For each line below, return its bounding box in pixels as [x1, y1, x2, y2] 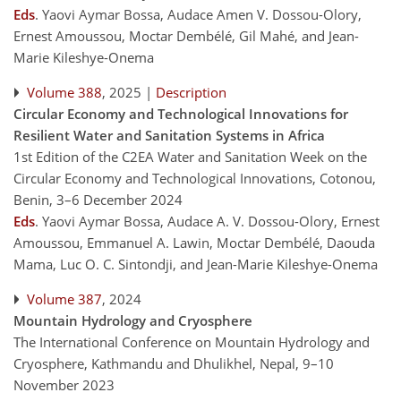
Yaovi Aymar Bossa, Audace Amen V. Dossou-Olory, [42, 5, 362, 23]
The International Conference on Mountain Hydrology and [13, 333, 370, 351]
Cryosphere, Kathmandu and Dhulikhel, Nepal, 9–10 [13, 354, 334, 372]
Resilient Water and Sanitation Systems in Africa [13, 126, 325, 144]
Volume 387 [27, 290, 103, 308]
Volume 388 [27, 83, 103, 101]
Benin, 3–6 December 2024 [13, 191, 183, 209]
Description [156, 83, 227, 101]
